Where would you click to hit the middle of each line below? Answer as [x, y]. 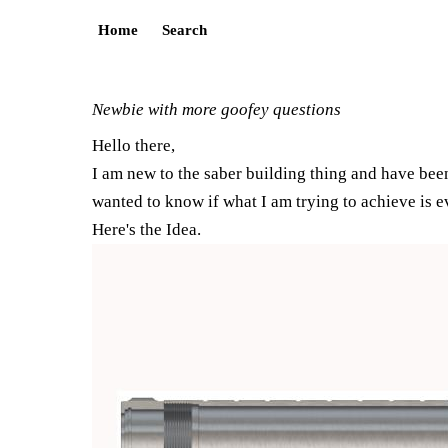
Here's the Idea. [146, 229]
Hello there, [133, 145]
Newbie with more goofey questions [216, 109]
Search [184, 29]
